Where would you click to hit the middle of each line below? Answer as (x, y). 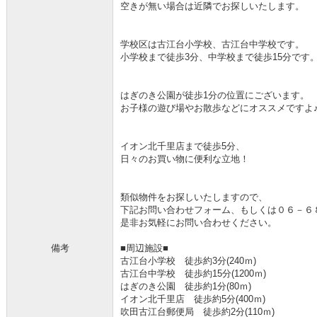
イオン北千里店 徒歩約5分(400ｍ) (193, 299)
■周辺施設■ (144, 248)
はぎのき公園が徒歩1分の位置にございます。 (215, 95)
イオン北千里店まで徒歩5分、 (183, 146)
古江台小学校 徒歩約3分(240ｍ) (188, 261)
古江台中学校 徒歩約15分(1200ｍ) (193, 273)
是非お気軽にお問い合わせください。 (198, 223)
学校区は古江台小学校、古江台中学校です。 (212, 44)
